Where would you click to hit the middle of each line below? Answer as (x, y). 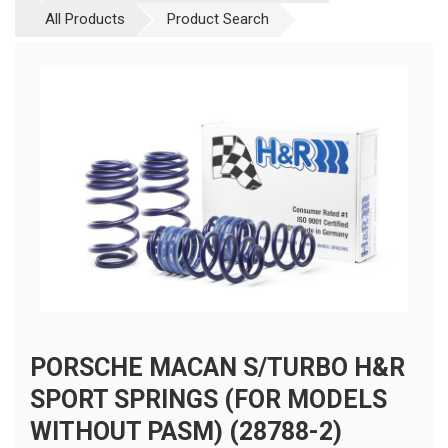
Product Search (218, 18)
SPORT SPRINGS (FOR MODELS (208, 400)
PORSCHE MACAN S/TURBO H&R (217, 368)
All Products (85, 18)
